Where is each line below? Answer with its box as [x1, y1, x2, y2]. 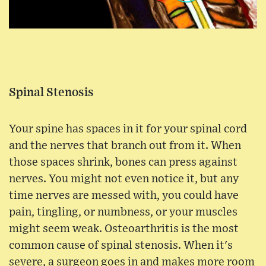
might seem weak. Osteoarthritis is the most [9, 223, 239, 235]
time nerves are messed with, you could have [9, 190, 239, 202]
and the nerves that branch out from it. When [9, 140, 241, 152]
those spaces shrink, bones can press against [9, 157, 237, 169]
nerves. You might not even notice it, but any [9, 173, 239, 185]
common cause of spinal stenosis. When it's [9, 240, 233, 252]
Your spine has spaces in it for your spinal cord [9, 123, 247, 135]
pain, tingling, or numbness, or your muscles [9, 207, 237, 218]
